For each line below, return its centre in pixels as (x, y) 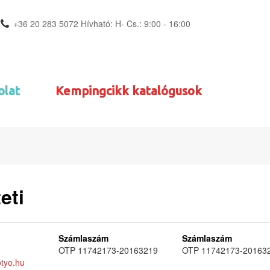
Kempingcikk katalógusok (129, 91)
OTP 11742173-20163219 (108, 250)
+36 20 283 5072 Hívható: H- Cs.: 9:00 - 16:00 (102, 24)
